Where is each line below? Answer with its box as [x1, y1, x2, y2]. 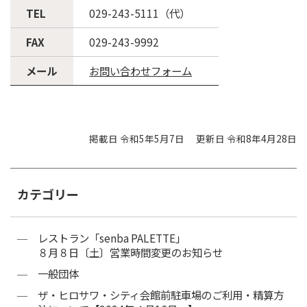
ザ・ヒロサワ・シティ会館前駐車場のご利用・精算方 [38, 287, 284, 303]
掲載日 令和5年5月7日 [89, 132, 185, 146]
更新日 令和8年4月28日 [196, 132, 297, 146]
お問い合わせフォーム [89, 63, 193, 78]
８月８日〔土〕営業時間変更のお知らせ [38, 245, 223, 260]
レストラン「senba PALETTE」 [38, 230, 186, 246]
